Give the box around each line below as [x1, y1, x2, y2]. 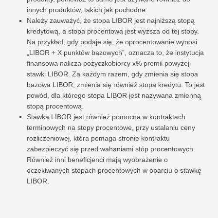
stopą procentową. [27, 102, 84, 110]
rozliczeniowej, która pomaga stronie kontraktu [27, 134, 170, 142]
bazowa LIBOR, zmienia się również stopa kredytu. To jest [27, 80, 205, 89]
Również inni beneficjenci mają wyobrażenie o [27, 155, 168, 163]
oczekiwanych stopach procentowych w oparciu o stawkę [27, 166, 201, 174]
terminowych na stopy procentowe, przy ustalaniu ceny [27, 123, 195, 131]
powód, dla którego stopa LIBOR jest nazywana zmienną [27, 91, 201, 99]
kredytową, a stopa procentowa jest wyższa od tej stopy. [27, 27, 199, 35]
